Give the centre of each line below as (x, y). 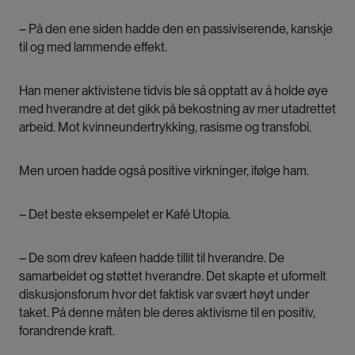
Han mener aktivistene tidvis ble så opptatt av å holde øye (174, 91)
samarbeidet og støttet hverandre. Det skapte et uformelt (173, 277)
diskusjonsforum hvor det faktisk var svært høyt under (164, 295)
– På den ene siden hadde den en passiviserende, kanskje (176, 29)
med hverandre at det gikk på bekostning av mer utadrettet (177, 109)
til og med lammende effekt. (93, 48)
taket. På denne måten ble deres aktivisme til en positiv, (167, 313)
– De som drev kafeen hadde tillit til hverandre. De (152, 258)
